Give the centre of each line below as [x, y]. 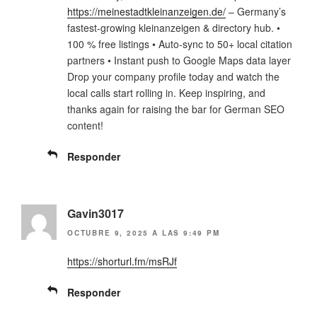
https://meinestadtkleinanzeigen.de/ [146, 11]
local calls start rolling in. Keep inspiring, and [166, 92]
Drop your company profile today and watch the [173, 76]
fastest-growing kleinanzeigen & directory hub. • [174, 27]
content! [85, 125]
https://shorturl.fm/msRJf [122, 261]
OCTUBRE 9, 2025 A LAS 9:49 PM [144, 233]
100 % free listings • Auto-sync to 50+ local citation [180, 44]
